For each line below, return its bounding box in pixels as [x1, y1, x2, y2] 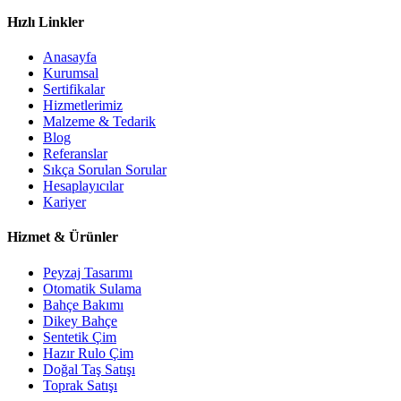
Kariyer [43, 194, 86, 210]
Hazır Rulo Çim [43, 345, 133, 361]
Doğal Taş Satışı [43, 361, 135, 377]
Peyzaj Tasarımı [43, 264, 132, 280]
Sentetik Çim [43, 328, 116, 345]
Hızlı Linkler [7, 13, 84, 30]
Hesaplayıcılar [43, 178, 124, 194]
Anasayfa [43, 49, 97, 65]
